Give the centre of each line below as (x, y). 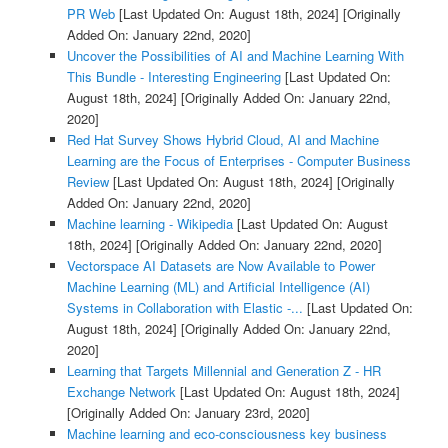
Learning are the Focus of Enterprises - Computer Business (238, 161)
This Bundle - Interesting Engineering (173, 77)
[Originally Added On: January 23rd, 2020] (188, 413)
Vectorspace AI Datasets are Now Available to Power (220, 266)
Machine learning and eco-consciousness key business (226, 434)
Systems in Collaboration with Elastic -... (184, 308)
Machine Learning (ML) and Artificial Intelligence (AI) (218, 287)
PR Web (90, 14)
